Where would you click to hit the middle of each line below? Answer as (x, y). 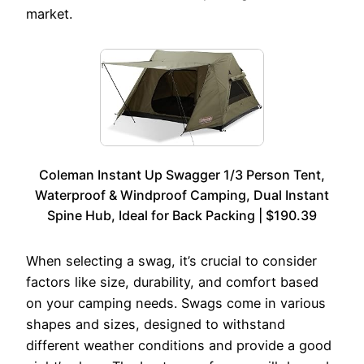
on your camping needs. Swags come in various (176, 303)
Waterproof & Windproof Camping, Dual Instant (182, 195)
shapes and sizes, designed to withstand (156, 325)
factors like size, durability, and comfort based (172, 282)
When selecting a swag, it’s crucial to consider (171, 261)
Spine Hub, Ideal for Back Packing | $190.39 (182, 216)
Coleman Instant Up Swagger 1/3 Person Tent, (182, 175)
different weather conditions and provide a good (179, 346)
